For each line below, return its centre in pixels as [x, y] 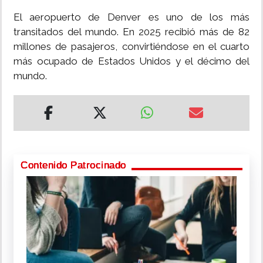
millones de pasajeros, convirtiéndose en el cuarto [131, 47]
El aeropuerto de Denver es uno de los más [131, 17]
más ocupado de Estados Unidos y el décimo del [131, 61]
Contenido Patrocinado [73, 166]
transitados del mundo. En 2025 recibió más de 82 [131, 32]
